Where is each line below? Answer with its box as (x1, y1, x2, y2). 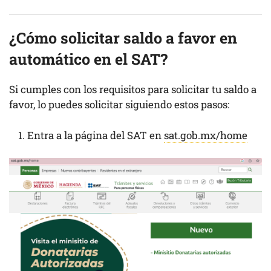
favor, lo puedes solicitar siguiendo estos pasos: (9, 97, 229, 111)
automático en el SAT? (9, 49, 168, 69)
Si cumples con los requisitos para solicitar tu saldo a (9, 82, 256, 96)
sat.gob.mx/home (164, 128, 247, 142)
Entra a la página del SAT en (27, 128, 164, 142)
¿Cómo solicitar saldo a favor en (9, 28, 237, 48)
